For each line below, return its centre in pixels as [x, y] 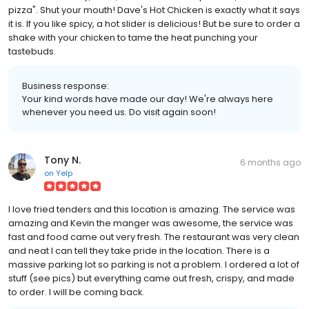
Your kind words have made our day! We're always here [148, 99]
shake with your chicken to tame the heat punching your [133, 37]
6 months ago [270, 162]
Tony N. [62, 160]
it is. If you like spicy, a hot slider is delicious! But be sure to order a [154, 23]
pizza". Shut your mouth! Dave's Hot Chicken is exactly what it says [154, 10]
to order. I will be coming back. [77, 292]
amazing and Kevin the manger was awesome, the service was [151, 223]
